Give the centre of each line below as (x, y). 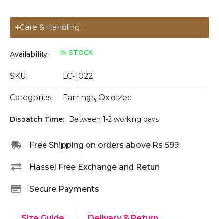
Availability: (29, 54)
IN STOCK (76, 52)
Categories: (31, 98)
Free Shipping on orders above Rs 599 (104, 145)
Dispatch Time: (37, 119)
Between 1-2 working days (114, 119)
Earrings (79, 98)
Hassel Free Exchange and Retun (95, 167)
